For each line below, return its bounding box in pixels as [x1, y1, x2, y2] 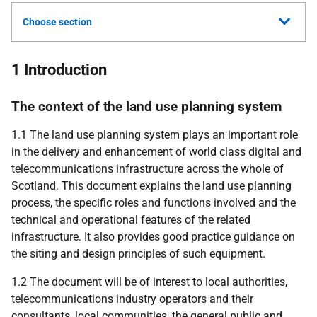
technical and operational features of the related [11, 213, 250, 226]
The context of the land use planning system [11, 98, 282, 115]
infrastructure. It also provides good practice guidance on [11, 230, 295, 243]
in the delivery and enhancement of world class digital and [11, 145, 301, 158]
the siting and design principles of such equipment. [11, 247, 265, 260]
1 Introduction [11, 61, 107, 79]
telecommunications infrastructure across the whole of [11, 162, 284, 175]
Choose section [23, 16, 92, 28]
